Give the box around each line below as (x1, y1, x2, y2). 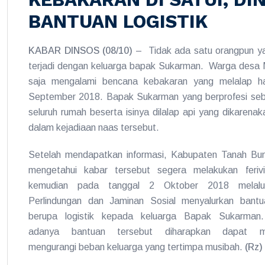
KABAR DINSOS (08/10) (28, 45, 133, 56)
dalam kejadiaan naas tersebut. (28, 122, 159, 132)
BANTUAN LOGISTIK (28, 10, 208, 33)
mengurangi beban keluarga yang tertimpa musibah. (28, 241, 245, 252)
